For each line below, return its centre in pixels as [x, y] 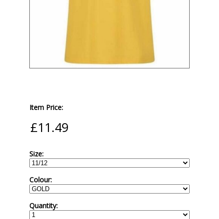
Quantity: [44, 206]
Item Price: [46, 107]
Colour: [41, 180]
